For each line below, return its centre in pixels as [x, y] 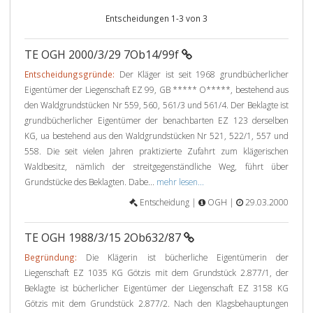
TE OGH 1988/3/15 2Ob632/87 [104, 238]
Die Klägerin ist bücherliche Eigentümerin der [183, 257]
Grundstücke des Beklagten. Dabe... [90, 182]
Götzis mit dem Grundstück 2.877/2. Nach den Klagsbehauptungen [156, 303]
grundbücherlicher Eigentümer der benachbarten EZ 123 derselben [156, 120]
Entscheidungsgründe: [70, 74]
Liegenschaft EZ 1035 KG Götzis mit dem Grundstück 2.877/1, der [156, 272]
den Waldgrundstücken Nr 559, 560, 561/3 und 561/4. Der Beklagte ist [156, 105]
